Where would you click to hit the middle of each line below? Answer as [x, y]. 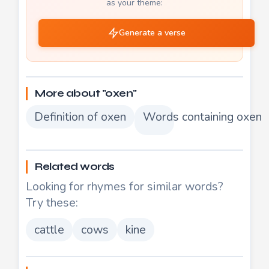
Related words [75, 166]
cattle [49, 229]
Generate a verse [152, 32]
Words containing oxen [202, 116]
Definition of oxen [80, 116]
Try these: [52, 202]
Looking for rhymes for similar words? [125, 186]
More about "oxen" [86, 93]
